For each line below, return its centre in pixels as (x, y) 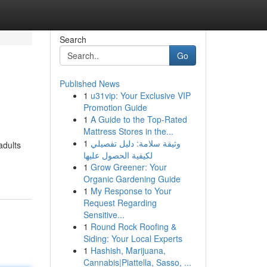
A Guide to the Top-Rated (139, 119)
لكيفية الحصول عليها (118, 155)
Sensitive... (104, 215)
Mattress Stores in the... (128, 131)
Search (73, 39)
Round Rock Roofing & (133, 226)
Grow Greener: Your (128, 167)
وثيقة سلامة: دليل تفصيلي (135, 143)
